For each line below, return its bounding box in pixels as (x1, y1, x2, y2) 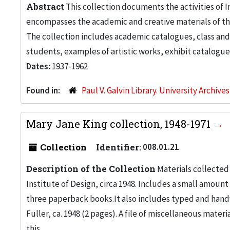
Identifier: (96, 141, 141, 153)
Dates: (26, 61, 52, 72)
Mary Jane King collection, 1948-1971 (26, 117, 213, 130)
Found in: (26, 85, 62, 96)
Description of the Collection (26, 163, 156, 175)
